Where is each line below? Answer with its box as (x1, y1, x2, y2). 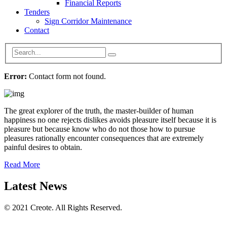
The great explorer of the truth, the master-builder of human (4, 106, 194, 115)
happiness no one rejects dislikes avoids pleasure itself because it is (4, 115, 216, 124)
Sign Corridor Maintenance (45, 17, 132, 26)
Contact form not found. (27, 71, 106, 81)
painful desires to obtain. (4, 142, 82, 152)
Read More (4, 160, 40, 169)
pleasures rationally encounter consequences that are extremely (4, 133, 204, 142)
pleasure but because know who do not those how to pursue (4, 124, 195, 133)
